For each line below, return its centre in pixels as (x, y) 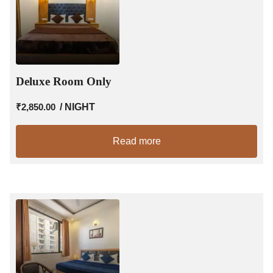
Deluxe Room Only (64, 81)
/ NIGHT (77, 107)
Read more (136, 141)
